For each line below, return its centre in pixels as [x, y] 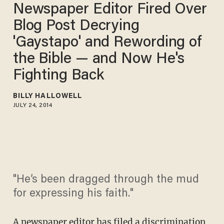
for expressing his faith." [73, 194]
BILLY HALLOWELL [47, 96]
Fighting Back [58, 76]
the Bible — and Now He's [99, 59]
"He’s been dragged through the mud [106, 180]
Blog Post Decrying [76, 26]
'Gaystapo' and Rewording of [107, 43]
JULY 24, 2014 [32, 105]
